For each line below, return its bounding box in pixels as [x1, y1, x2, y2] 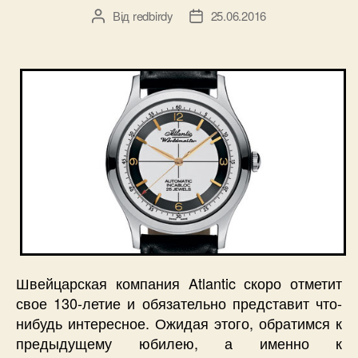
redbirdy [132, 6, 173, 24]
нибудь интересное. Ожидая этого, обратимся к [16, 312, 342, 334]
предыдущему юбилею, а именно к [16, 332, 342, 354]
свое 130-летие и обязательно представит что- [16, 292, 342, 314]
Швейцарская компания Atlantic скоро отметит [16, 272, 342, 294]
